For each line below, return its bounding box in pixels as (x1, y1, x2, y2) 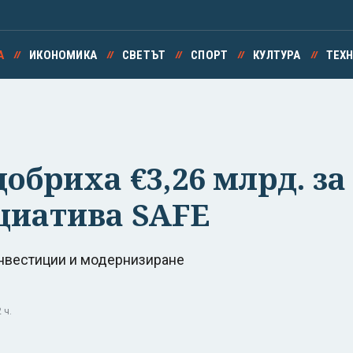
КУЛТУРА (253, 48, 301, 62)
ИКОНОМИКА (29, 48, 97, 62)
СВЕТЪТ (121, 48, 166, 62)
